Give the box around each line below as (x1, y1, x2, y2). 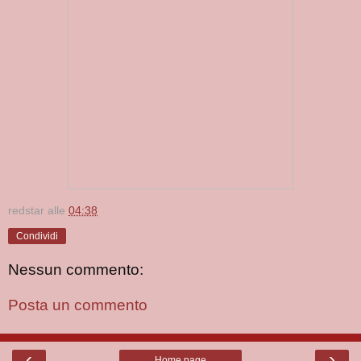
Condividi (16, 230, 58, 242)
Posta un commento (8, 296, 147, 313)
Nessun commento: (8, 261, 143, 279)
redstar (8, 203, 44, 217)
